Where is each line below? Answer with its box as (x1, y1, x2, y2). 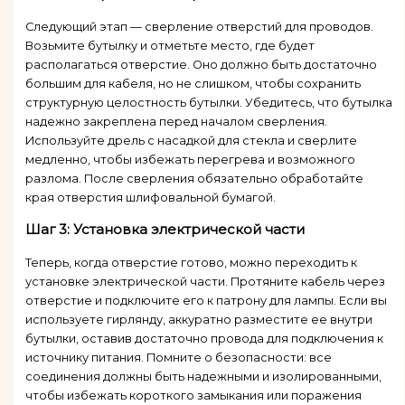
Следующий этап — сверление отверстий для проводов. (24, 19, 373, 33)
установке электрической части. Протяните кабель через (24, 274, 385, 288)
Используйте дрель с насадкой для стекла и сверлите (24, 133, 357, 147)
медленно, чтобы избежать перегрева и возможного (24, 152, 355, 166)
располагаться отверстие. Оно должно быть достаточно (24, 57, 377, 71)
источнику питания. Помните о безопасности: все (24, 350, 332, 364)
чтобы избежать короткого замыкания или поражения (24, 388, 362, 402)
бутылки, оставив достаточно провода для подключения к (24, 331, 383, 345)
